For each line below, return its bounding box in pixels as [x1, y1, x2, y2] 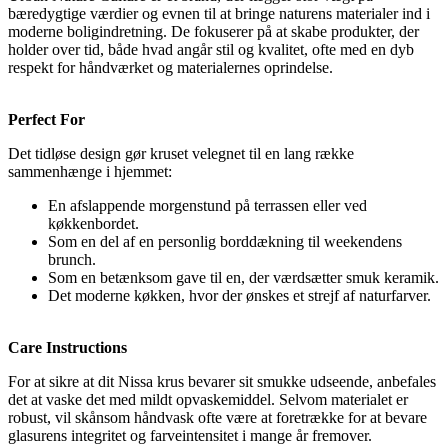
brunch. [48, 251, 96, 269]
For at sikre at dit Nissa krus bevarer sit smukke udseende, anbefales [8, 373, 436, 391]
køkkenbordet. [48, 215, 139, 233]
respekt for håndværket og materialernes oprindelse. [8, 59, 333, 77]
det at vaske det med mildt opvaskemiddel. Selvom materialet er [8, 391, 408, 409]
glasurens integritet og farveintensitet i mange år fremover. [8, 427, 372, 445]
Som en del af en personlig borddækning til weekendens [48, 233, 402, 251]
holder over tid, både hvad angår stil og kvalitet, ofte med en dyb [8, 41, 414, 59]
